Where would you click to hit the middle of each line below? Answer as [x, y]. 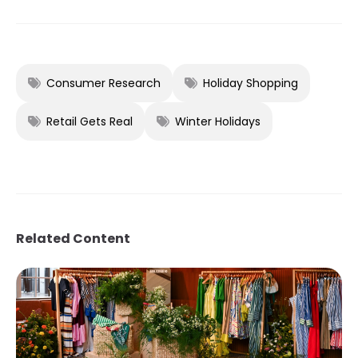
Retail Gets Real [89, 122]
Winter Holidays [218, 122]
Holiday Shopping [251, 84]
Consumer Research [103, 84]
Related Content [73, 239]
